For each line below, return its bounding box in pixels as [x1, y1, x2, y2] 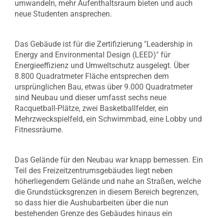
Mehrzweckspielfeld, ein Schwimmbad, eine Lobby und [15, 114, 202, 124]
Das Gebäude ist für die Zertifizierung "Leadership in [15, 39, 193, 49]
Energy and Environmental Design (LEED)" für [15, 50, 170, 59]
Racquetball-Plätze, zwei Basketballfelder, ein [15, 104, 168, 113]
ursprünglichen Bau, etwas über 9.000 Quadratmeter [15, 82, 193, 91]
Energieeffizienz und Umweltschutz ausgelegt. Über [15, 61, 189, 70]
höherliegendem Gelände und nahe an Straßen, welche [15, 177, 201, 186]
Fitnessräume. [15, 125, 63, 134]
